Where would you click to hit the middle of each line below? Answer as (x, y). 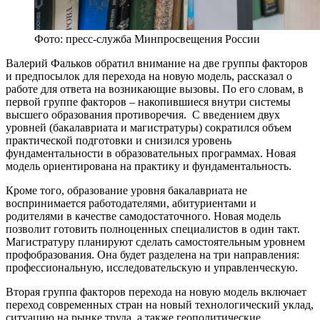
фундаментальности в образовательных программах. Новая (151, 153)
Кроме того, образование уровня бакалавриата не (126, 190)
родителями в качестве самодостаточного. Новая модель (143, 216)
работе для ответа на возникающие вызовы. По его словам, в (155, 89)
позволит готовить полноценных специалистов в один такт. (153, 229)
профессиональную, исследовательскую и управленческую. (152, 267)
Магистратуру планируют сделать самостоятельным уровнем (155, 241)
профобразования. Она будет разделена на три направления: (152, 254)
